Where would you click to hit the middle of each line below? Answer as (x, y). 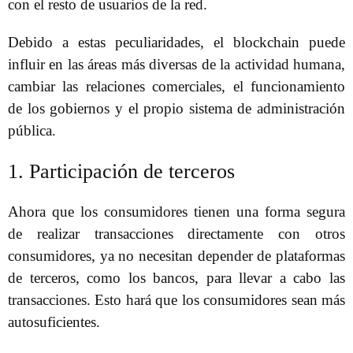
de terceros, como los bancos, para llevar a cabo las (176, 278)
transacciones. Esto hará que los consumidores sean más (176, 300)
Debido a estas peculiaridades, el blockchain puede (176, 43)
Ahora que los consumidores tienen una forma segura (176, 212)
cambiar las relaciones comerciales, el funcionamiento (176, 87)
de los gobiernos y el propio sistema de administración (176, 109)
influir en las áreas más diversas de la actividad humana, (176, 65)
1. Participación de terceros (121, 171)
